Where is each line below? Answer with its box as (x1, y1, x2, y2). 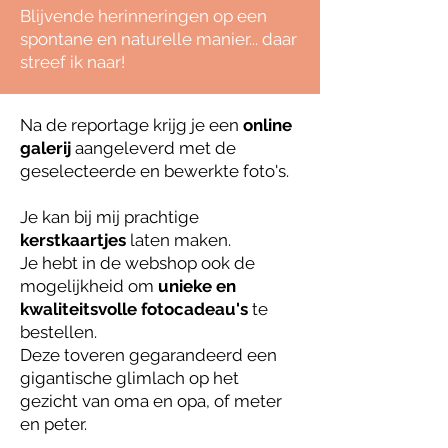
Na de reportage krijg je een (20, 115, 243, 135)
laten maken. (126, 230, 231, 250)
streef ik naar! (20, 52, 125, 72)
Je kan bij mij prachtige (20, 207, 199, 227)
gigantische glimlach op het (20, 368, 239, 388)
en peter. (20, 414, 87, 434)
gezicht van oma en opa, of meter (20, 391, 282, 411)
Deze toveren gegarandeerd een (20, 345, 277, 365)
